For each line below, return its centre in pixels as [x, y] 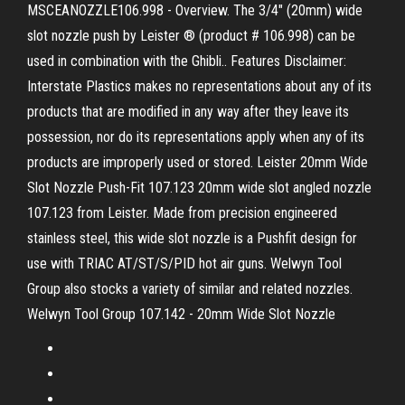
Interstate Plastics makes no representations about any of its [199, 86]
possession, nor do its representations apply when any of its [196, 137]
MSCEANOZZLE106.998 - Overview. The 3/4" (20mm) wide [195, 10]
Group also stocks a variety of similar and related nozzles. [190, 289]
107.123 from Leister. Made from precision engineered [182, 213]
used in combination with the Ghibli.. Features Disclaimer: [187, 61]
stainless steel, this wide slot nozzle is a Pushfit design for [192, 238]
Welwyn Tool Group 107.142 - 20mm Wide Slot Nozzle [181, 314]
